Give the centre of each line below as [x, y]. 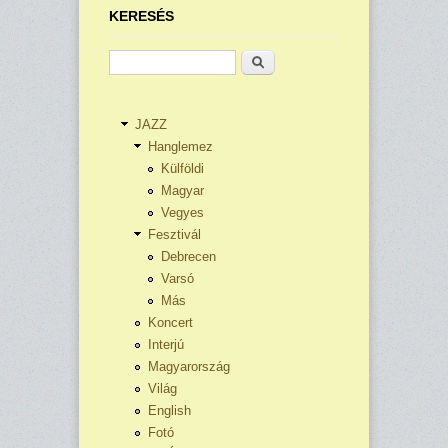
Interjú [166, 345]
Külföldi [182, 169]
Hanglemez [180, 147]
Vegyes [182, 213]
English [169, 411]
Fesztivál [174, 235]
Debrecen [188, 257]
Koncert [170, 323]
